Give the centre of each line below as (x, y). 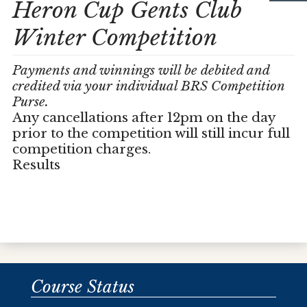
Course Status (82, 286)
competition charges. (81, 149)
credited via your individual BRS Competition (148, 86)
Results (36, 165)
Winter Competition (114, 38)
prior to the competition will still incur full (151, 134)
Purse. (30, 102)
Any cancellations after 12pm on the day (144, 118)
